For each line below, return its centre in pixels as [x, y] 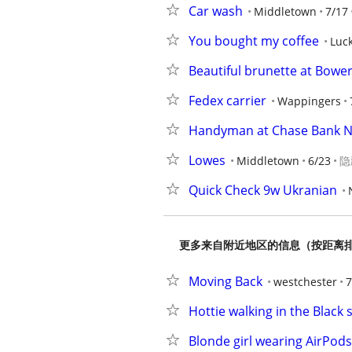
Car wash [216, 11]
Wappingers [309, 101]
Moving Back [225, 281]
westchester [305, 282]
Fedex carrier [227, 101]
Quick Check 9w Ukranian [263, 190]
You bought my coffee [254, 41]
